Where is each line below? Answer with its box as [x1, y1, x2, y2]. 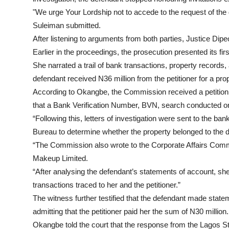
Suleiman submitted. [33, 21, 101, 30]
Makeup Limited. [33, 154, 88, 163]
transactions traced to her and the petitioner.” [33, 180, 180, 190]
